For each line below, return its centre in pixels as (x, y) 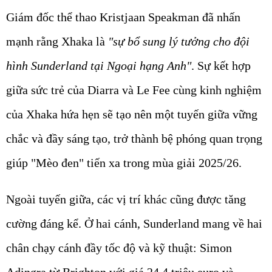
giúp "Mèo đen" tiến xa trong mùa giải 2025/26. (124, 163)
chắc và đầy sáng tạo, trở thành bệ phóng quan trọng (134, 139)
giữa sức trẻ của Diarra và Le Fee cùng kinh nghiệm (134, 90)
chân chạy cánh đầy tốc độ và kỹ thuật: (103, 248)
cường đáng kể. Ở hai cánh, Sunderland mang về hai (134, 224)
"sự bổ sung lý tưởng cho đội (179, 42)
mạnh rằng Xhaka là (57, 42)
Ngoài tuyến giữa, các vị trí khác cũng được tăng (126, 199)
